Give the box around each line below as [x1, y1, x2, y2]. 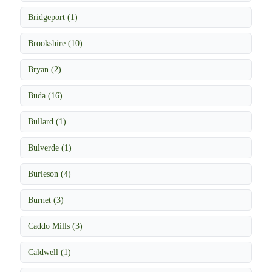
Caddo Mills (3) [28, 220, 83, 231]
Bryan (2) [28, 64, 61, 74]
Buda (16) [28, 90, 63, 100]
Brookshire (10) [28, 38, 83, 48]
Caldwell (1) [28, 246, 71, 257]
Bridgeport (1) [28, 12, 78, 22]
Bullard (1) [28, 116, 66, 126]
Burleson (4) [28, 168, 71, 178]
